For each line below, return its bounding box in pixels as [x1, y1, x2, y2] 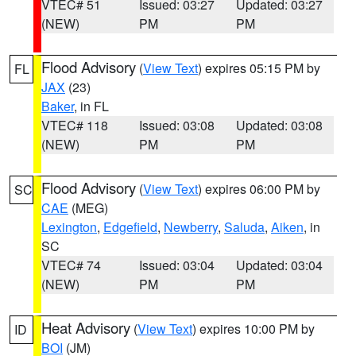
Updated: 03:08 [236, 116, 323, 134]
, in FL [74, 97, 109, 115]
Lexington [41, 218, 97, 236]
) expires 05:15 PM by [198, 59, 320, 77]
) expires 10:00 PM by [192, 319, 315, 338]
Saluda [224, 218, 265, 236]
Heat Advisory [41, 317, 130, 338]
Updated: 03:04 [236, 256, 323, 274]
